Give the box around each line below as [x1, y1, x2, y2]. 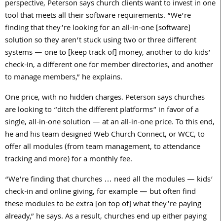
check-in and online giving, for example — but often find [5, 185, 196, 199]
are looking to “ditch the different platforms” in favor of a [5, 104, 199, 117]
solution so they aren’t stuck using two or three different [5, 34, 196, 47]
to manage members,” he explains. [5, 71, 122, 84]
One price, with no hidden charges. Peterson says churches [5, 91, 205, 105]
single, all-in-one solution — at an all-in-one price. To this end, [5, 116, 215, 129]
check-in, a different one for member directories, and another [5, 59, 213, 72]
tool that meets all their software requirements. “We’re [5, 9, 191, 23]
